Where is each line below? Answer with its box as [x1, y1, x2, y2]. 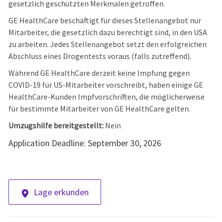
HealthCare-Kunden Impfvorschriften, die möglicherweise [8, 92, 205, 102]
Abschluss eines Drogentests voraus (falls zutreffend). [8, 51, 193, 61]
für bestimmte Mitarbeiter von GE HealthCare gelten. [8, 104, 190, 114]
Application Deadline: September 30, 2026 [8, 137, 161, 149]
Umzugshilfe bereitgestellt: [8, 120, 105, 131]
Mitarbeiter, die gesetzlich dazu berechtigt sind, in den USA [8, 27, 207, 38]
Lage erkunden [33, 186, 89, 198]
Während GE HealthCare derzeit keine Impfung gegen [8, 68, 190, 78]
